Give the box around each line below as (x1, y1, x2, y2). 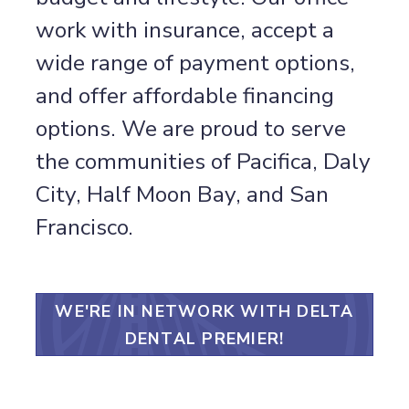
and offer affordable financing (36, 79, 335, 111)
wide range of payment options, (36, 47, 356, 79)
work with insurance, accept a (36, 14, 335, 46)
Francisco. (36, 211, 134, 243)
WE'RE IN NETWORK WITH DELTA (55, 299, 354, 322)
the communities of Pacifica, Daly (36, 145, 372, 177)
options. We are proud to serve (36, 112, 347, 144)
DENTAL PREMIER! (124, 327, 285, 350)
